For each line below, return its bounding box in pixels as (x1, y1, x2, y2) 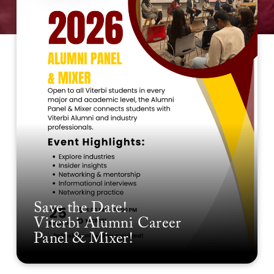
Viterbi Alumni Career (33, 216, 182, 232)
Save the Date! (33, 201, 127, 217)
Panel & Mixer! (33, 231, 137, 247)
